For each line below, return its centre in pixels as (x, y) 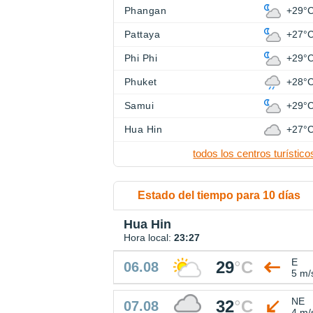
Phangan (146, 11)
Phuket (141, 82)
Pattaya (143, 35)
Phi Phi (141, 58)
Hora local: (149, 238)
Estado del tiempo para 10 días (219, 196)
